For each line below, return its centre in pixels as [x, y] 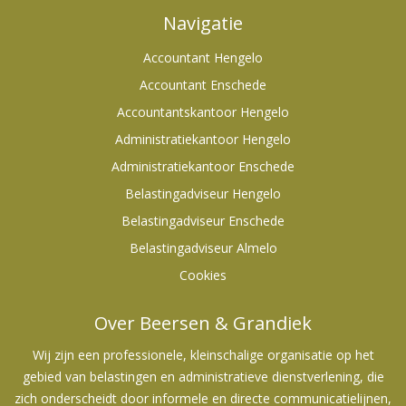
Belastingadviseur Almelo [203, 248]
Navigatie [203, 23]
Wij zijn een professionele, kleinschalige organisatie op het [203, 355]
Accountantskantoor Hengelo [203, 112]
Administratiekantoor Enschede [203, 166]
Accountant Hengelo [203, 58]
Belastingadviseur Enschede [203, 221]
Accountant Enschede [203, 85]
